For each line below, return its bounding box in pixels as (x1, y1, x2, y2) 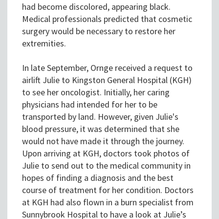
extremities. (22, 38, 66, 49)
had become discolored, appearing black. (22, 1, 171, 13)
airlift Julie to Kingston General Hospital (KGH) (22, 74, 192, 86)
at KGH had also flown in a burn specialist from (22, 197, 194, 208)
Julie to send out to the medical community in (22, 160, 191, 172)
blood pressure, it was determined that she (22, 123, 179, 135)
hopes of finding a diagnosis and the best (22, 172, 174, 184)
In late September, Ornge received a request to (22, 62, 193, 74)
